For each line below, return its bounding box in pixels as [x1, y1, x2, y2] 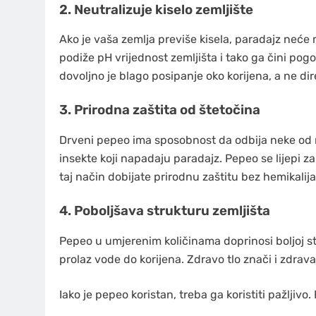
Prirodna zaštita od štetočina [74, 102, 260, 119]
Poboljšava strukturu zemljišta [74, 203, 270, 219]
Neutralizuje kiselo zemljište [74, 1, 253, 18]
